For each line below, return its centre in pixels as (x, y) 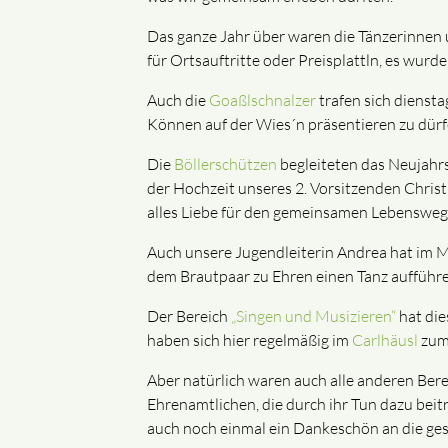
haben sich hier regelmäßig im (249, 340)
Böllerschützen (225, 164)
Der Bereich (189, 316)
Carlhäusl (385, 340)
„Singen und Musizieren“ (313, 316)
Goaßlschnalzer (262, 100)
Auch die (178, 100)
